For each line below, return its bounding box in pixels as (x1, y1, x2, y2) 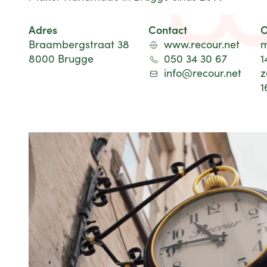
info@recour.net (164, 66, 241, 80)
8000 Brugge (29, 51, 94, 66)
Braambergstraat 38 (29, 37, 129, 51)
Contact (148, 22, 187, 37)
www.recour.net (164, 37, 240, 51)
